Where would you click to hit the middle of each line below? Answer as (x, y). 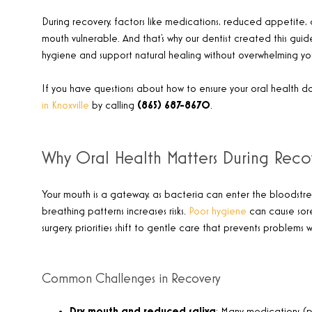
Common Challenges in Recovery (131, 279)
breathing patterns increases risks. (115, 212)
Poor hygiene (218, 212)
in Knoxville (65, 106)
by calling (113, 106)
